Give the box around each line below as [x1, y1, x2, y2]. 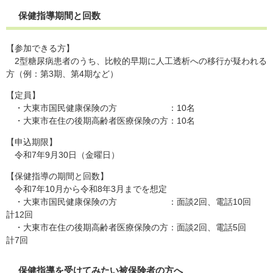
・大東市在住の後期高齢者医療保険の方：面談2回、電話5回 [6, 222, 257, 232]
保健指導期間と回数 [18, 10, 101, 21]
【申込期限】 [6, 136, 57, 147]
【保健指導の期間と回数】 [6, 171, 108, 181]
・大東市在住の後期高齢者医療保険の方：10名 [6, 115, 195, 126]
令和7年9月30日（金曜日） [6, 149, 119, 160]
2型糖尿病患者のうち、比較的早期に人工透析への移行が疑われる [6, 55, 267, 66]
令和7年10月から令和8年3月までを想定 [6, 183, 167, 194]
